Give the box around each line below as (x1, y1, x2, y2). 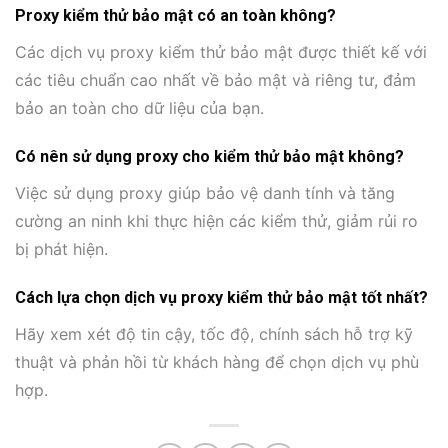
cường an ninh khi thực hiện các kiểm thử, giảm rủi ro (15, 210, 418, 231)
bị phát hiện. (15, 238, 108, 259)
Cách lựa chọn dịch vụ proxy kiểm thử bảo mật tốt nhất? (15, 287, 428, 307)
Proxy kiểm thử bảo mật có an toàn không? (15, 5, 336, 25)
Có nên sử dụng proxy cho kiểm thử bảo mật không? (15, 146, 404, 166)
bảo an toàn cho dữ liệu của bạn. (15, 97, 264, 118)
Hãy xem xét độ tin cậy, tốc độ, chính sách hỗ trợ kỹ (15, 323, 413, 344)
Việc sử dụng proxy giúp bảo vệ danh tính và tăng (15, 182, 395, 203)
